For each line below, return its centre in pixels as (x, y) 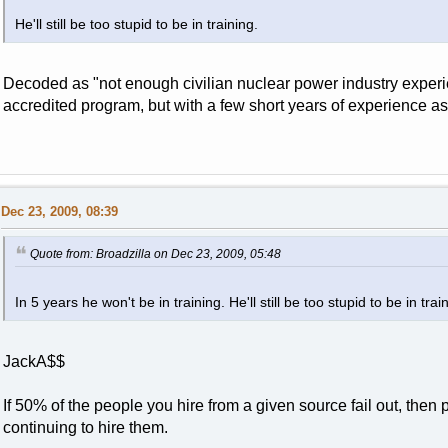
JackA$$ (33, 362)
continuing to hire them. (85, 428)
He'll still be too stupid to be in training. (136, 24)
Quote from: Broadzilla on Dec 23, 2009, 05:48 (155, 254)
